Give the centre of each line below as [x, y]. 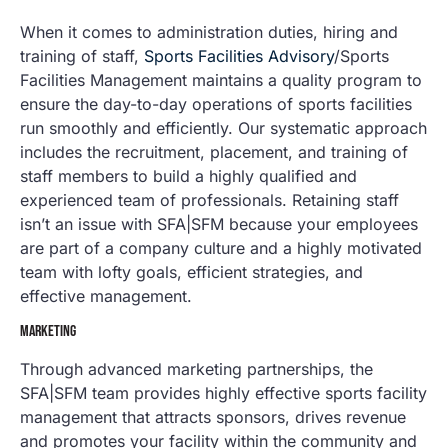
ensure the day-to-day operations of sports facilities [216, 103]
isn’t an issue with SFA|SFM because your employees [219, 223]
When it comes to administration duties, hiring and [209, 31]
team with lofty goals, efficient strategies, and [191, 271]
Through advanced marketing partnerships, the [196, 369]
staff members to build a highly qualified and [188, 175]
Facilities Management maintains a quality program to [221, 79]
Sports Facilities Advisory [239, 55]
